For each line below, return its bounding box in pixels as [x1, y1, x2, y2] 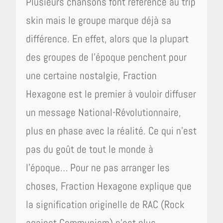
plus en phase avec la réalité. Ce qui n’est [26, 124, 197, 137]
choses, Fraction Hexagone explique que [26, 179, 192, 193]
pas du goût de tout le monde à [26, 142, 154, 156]
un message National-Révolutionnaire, [26, 106, 182, 119]
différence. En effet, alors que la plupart [26, 32, 189, 45]
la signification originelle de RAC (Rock [26, 198, 185, 211]
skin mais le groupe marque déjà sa [26, 13, 172, 27]
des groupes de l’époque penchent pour [26, 50, 187, 64]
